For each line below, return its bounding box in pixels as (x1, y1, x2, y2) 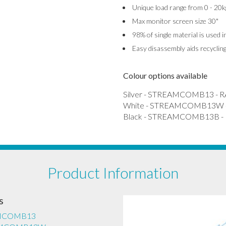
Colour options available (123, 71, 207, 80)
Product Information (47, 163, 179, 182)
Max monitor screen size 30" (132, 17, 218, 25)
